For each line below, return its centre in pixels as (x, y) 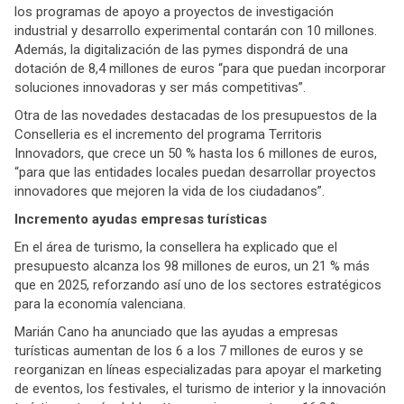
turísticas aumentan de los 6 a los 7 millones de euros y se (189, 350)
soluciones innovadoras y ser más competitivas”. (160, 87)
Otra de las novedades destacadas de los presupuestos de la (196, 115)
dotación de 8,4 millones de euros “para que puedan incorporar (200, 68)
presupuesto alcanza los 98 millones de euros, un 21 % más (192, 266)
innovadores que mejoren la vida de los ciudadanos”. (170, 191)
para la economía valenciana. (100, 303)
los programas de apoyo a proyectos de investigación (174, 11)
